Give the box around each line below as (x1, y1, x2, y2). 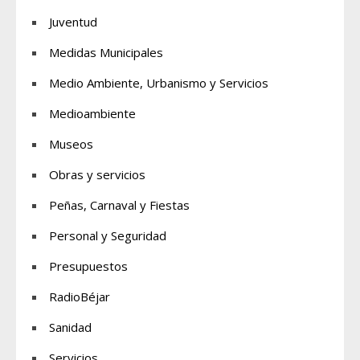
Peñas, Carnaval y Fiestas (49, 196, 190, 213)
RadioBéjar (49, 288, 110, 305)
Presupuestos (49, 257, 128, 274)
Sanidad (49, 318, 92, 335)
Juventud (49, 13, 97, 30)
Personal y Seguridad (49, 227, 166, 243)
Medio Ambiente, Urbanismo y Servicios (49, 74, 268, 91)
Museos (49, 135, 93, 152)
